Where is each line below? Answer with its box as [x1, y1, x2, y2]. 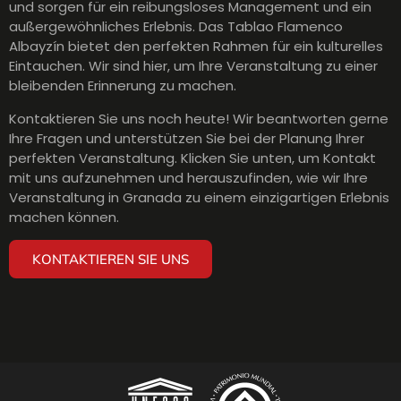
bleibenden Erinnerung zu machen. [9, 76, 236, 96]
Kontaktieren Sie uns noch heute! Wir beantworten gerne [9, 108, 388, 128]
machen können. [9, 207, 119, 226]
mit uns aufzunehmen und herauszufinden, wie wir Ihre [9, 167, 368, 187]
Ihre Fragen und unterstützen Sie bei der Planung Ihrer [9, 128, 364, 148]
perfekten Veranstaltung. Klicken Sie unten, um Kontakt [9, 148, 376, 167]
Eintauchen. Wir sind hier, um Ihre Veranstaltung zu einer [9, 56, 378, 76]
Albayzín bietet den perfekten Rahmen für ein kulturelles [9, 37, 383, 56]
